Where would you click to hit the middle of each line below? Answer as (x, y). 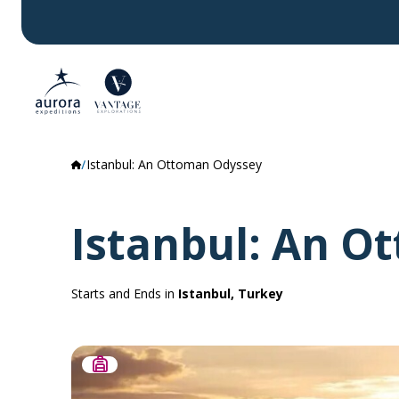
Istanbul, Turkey (231, 293)
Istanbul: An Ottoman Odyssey (174, 164)
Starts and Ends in (125, 293)
